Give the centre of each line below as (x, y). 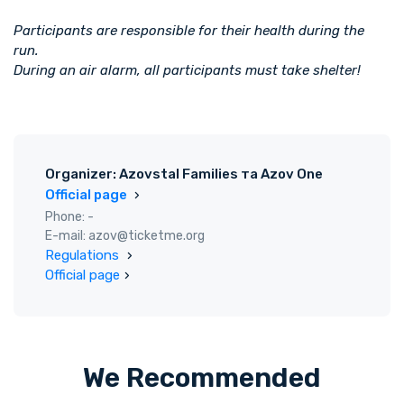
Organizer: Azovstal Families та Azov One (184, 174)
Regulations (84, 255)
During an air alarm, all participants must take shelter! (187, 70)
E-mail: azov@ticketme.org (125, 235)
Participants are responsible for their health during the (189, 30)
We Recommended (202, 377)
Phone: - (69, 216)
